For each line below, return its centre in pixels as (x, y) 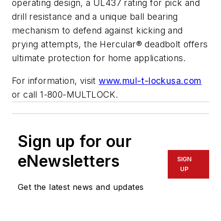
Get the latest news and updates (81, 187)
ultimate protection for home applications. (99, 58)
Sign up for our (75, 142)
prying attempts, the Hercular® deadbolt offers (110, 44)
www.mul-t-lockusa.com (150, 81)
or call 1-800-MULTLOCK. (65, 95)
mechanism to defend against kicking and (97, 31)
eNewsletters (69, 161)
